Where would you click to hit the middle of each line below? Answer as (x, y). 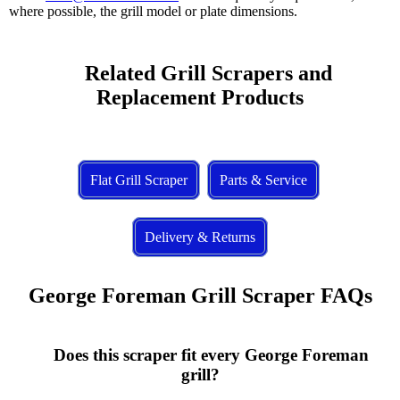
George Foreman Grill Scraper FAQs (200, 296)
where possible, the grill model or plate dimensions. (153, 12)
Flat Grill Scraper (138, 180)
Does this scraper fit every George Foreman (40, 354)
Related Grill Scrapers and (74, 74)
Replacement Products (200, 98)
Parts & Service (263, 180)
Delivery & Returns (200, 237)
